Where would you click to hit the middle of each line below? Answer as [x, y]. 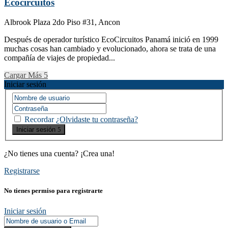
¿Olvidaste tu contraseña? [97, 120]
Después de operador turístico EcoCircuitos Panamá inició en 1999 [111, 39]
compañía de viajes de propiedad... [60, 58]
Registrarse [22, 171]
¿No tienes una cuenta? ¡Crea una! [59, 154]
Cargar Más [23, 75]
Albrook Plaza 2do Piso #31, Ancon [62, 22]
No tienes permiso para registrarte [53, 191]
